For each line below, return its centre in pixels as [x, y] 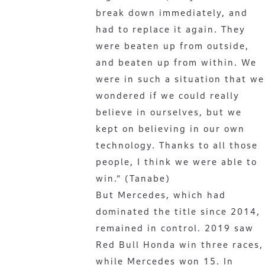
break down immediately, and [172, 13]
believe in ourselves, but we [169, 112]
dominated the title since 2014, [178, 211]
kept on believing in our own [170, 129]
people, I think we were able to [177, 162]
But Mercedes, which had [161, 195]
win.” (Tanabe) [133, 178]
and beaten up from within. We [176, 62]
